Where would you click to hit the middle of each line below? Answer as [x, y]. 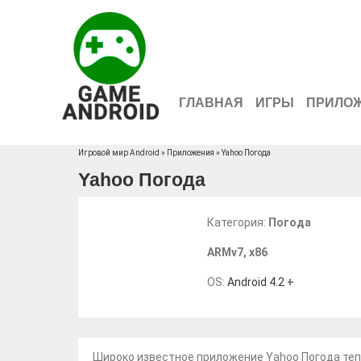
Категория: [238, 222]
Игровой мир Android [119, 153]
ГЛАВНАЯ [211, 103]
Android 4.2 [256, 282]
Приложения [191, 153]
